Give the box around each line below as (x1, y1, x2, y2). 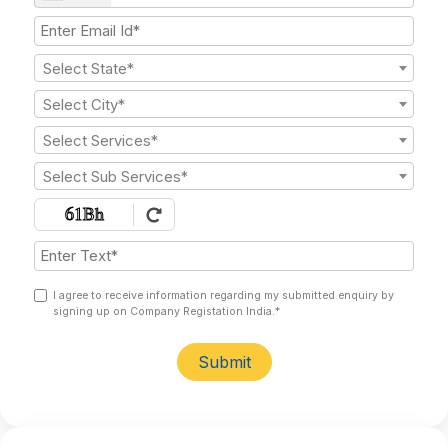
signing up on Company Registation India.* (53, 305, 280, 318)
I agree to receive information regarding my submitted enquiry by (53, 289, 394, 302)
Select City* (43, 96, 125, 114)
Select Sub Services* (43, 168, 188, 186)
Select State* (43, 60, 134, 78)
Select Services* (43, 132, 158, 150)
